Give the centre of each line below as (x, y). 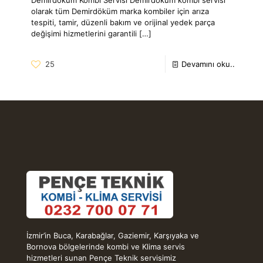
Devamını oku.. (208, 64)
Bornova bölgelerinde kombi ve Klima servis (106, 246)
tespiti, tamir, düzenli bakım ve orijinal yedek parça (123, 22)
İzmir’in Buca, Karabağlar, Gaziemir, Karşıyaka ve (113, 235)
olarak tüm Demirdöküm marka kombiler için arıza (120, 11)
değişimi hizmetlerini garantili (84, 33)
